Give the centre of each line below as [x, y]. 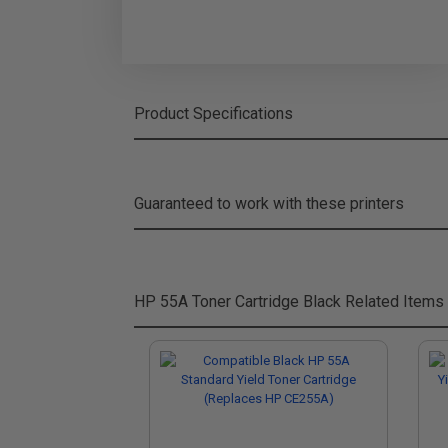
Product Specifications [213, 113]
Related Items [392, 301]
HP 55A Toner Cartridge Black [237, 301]
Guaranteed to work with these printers [269, 203]
